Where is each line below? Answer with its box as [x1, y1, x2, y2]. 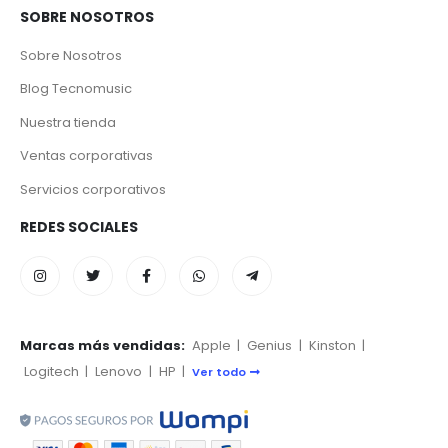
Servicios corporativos [20, 179, 166, 199]
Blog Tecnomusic [20, 79, 132, 99]
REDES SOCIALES [20, 217, 138, 238]
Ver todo [191, 364, 246, 381]
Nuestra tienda [20, 112, 116, 132]
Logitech [23, 362, 79, 382]
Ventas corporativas [20, 146, 153, 166]
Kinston [308, 336, 356, 356]
